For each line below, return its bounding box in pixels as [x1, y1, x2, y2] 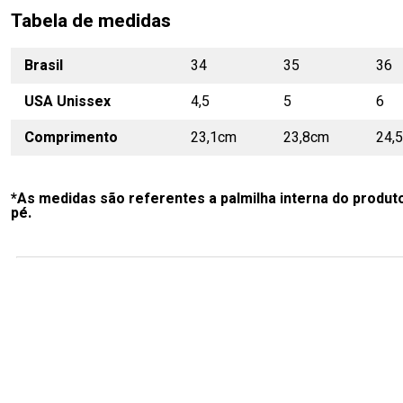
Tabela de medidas [11, 7, 171, 35]
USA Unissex [24, 91, 111, 112]
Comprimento [24, 127, 118, 148]
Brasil [24, 55, 63, 76]
